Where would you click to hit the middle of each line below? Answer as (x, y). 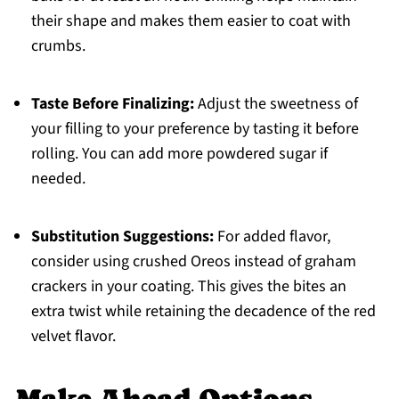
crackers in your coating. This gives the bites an (188, 287)
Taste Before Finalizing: (112, 104)
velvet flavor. (73, 337)
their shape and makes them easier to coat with (191, 21)
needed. (58, 179)
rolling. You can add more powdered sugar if (179, 154)
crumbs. (58, 46)
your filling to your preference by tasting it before (195, 129)
